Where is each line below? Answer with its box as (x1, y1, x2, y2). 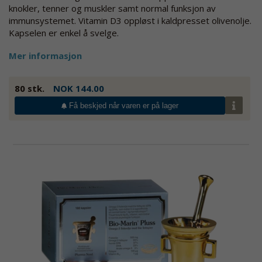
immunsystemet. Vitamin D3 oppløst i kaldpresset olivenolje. (9, 14, 251, 26)
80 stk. (15, 82, 44, 94)
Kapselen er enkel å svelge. (9, 26, 119, 39)
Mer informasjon (9, 49, 82, 61)
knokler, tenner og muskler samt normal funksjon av (9, 2, 216, 14)
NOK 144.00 (53, 82, 104, 94)
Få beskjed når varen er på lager (69, 101, 179, 110)
